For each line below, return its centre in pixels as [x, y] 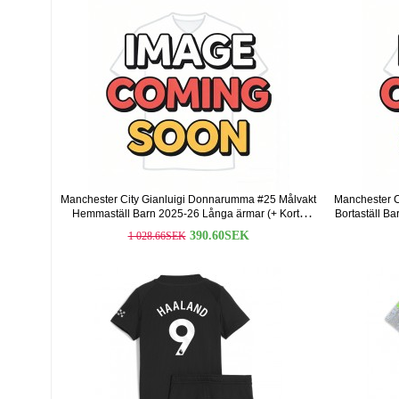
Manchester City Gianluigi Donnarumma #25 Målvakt [188, 199]
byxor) [188, 228]
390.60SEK [219, 236]
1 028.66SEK [157, 236]
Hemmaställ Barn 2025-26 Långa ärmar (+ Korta [188, 214]
